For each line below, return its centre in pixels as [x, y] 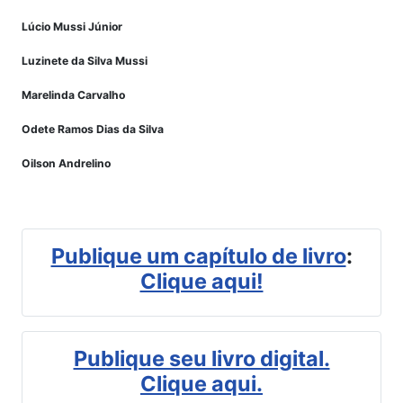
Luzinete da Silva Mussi [85, 60]
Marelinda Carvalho [73, 94]
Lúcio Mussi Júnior [72, 26]
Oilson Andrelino [66, 163]
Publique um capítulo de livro [198, 255]
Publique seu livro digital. [201, 358]
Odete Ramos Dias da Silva [93, 129]
